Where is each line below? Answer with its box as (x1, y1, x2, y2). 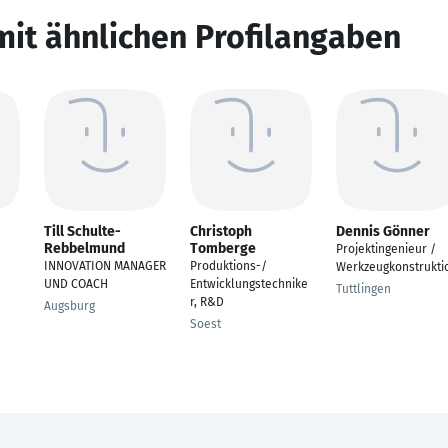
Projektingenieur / (336, 242, 436, 256)
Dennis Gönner (336, 223, 430, 240)
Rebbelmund (44, 240, 125, 257)
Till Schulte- (44, 223, 121, 240)
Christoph (190, 223, 252, 240)
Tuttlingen (336, 282, 391, 296)
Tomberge (190, 240, 256, 257)
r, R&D (190, 295, 224, 309)
